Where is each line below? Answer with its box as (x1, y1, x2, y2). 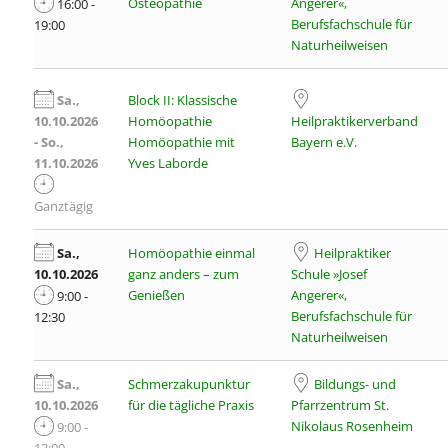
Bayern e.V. (290, 133, 357, 151)
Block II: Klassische (127, 91, 237, 109)
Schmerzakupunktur (127, 375, 250, 393)
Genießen (127, 286, 185, 304)
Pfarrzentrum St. (290, 396, 389, 414)
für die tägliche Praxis (127, 396, 254, 414)
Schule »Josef (290, 265, 367, 283)
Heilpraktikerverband (290, 112, 418, 130)
